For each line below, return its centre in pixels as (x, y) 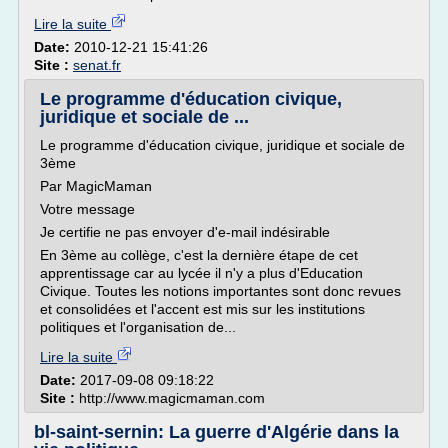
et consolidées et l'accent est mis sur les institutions (202, 309)
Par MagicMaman (96, 186)
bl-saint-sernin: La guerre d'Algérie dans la (216, 432)
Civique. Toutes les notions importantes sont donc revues (220, 291)
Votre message (87, 209)
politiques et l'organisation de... (138, 327)
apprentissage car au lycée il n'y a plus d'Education (201, 273)
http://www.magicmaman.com (172, 398)
